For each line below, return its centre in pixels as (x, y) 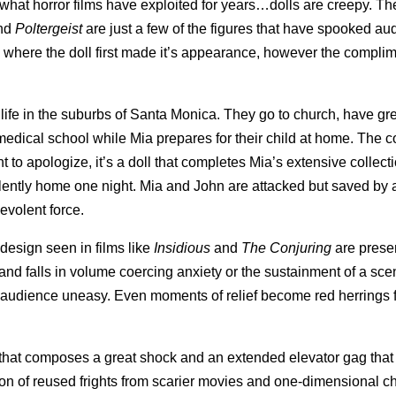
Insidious (182, 247)
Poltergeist (49, 28)
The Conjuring (286, 247)
